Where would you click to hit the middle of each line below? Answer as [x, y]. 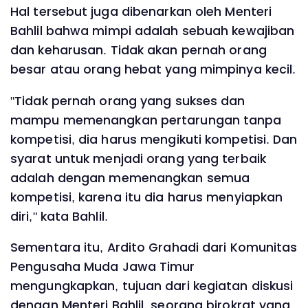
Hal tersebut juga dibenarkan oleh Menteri [141, 12]
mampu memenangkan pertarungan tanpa [146, 120]
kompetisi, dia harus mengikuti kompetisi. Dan [154, 139]
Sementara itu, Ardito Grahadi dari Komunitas [154, 248]
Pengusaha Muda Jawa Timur [103, 267]
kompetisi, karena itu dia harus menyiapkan [147, 197]
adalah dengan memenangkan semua [130, 178]
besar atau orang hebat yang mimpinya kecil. [153, 70]
